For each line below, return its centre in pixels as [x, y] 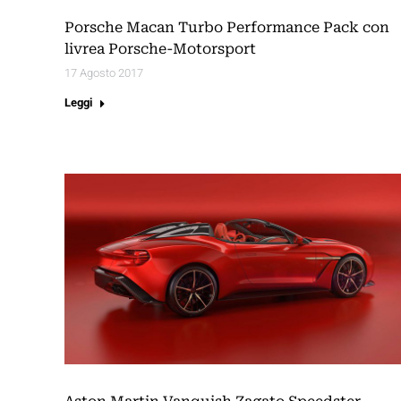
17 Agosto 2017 [104, 73]
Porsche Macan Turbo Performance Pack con [227, 28]
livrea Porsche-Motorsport [160, 49]
